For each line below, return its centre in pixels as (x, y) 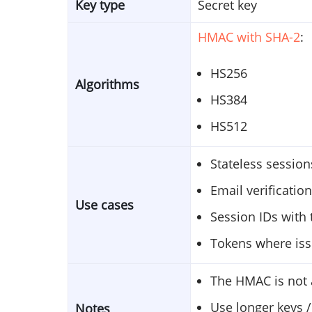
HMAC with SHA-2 (249, 37)
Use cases (104, 204)
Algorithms (107, 84)
